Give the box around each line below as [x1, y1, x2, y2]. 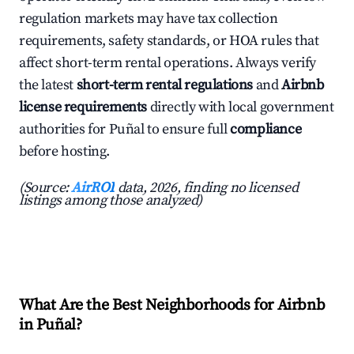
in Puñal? [19, 315, 82, 336]
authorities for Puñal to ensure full [19, 120, 231, 139]
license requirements [19, 98, 148, 117]
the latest [19, 76, 77, 95]
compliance [230, 120, 302, 139]
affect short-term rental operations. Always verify [19, 54, 317, 73]
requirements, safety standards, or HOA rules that [19, 32, 319, 51]
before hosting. [19, 142, 110, 161]
